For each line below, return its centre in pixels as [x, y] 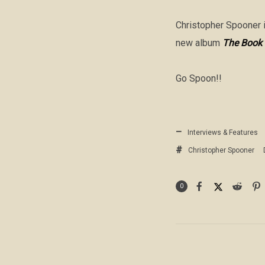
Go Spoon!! [199, 79]
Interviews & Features [223, 133]
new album [199, 43]
